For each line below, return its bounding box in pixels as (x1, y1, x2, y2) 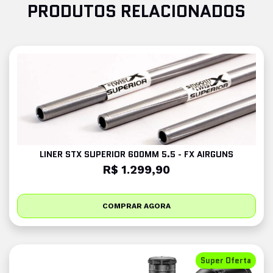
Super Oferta (200, 255, 251, 266)
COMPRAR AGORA (102, 202, 171, 210)
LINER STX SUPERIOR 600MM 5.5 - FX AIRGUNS (40, 148, 233, 160)
